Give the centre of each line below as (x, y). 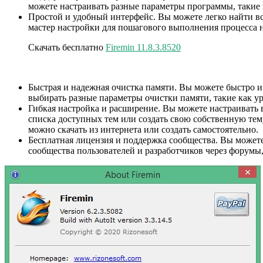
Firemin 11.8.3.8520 (143, 48)
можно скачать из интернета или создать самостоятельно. (143, 130)
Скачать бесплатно (67, 48)
